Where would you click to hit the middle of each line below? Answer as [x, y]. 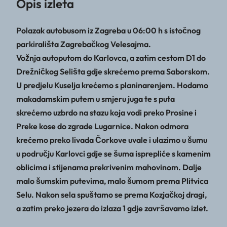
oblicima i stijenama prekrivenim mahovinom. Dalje [109, 167]
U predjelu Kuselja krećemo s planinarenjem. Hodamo [112, 85]
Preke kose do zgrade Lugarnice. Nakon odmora [102, 126]
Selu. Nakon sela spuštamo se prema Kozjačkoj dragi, [111, 194]
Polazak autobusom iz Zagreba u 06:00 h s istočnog [108, 30]
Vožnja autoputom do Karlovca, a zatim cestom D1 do [111, 58]
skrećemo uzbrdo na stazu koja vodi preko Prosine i [106, 112]
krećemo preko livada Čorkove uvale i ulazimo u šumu [112, 140]
